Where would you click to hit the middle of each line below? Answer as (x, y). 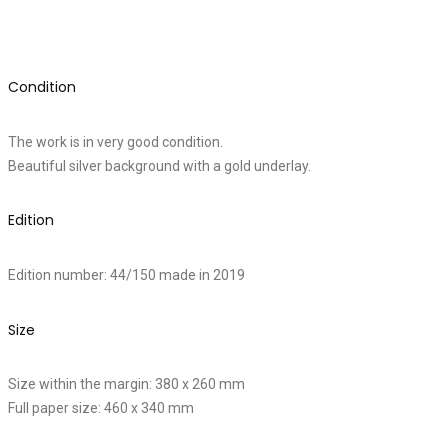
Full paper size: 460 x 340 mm (101, 408)
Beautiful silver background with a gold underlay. (159, 165)
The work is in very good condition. (115, 141)
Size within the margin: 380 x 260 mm (126, 384)
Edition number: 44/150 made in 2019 (126, 275)
